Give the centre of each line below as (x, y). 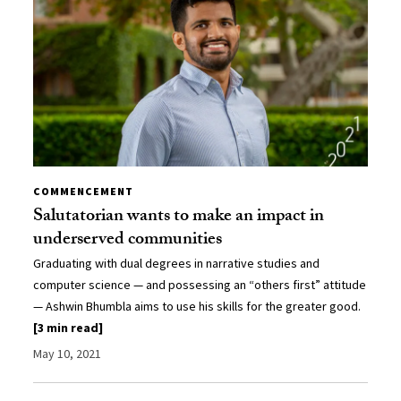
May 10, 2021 (68, 353)
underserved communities (128, 240)
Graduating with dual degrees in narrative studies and (177, 263)
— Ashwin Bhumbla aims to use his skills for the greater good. (197, 306)
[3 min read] (68, 327)
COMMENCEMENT (84, 191)
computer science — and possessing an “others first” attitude (200, 284)
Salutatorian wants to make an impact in (179, 217)
